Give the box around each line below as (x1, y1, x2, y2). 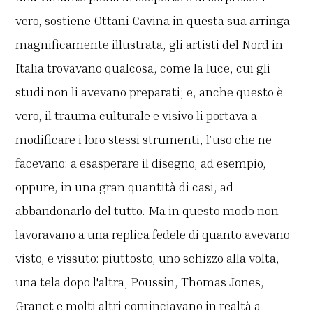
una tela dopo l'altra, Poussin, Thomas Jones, (15, 274, 265, 290)
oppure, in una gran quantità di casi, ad (15, 179, 234, 195)
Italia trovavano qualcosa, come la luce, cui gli (15, 60, 271, 76)
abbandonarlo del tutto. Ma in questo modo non (15, 203, 279, 219)
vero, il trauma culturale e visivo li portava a (15, 108, 258, 124)
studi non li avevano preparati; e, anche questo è (15, 84, 284, 100)
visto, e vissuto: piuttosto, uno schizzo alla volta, (15, 250, 280, 266)
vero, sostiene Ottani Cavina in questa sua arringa (15, 13, 291, 29)
